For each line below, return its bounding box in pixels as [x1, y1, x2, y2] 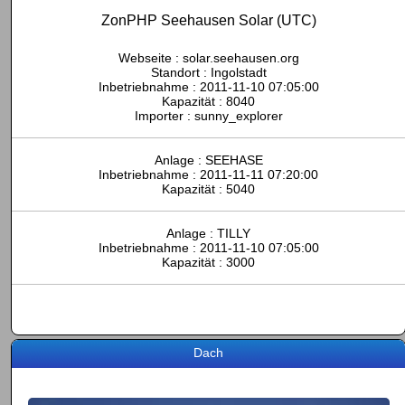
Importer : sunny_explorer [134, 108, 283, 123]
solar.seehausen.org [182, 51, 299, 65]
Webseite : [118, 51, 183, 65]
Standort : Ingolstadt [150, 65, 267, 80]
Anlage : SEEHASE [154, 153, 263, 167]
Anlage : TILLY [166, 226, 250, 240]
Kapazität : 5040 [162, 182, 255, 196]
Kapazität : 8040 [162, 94, 255, 108]
